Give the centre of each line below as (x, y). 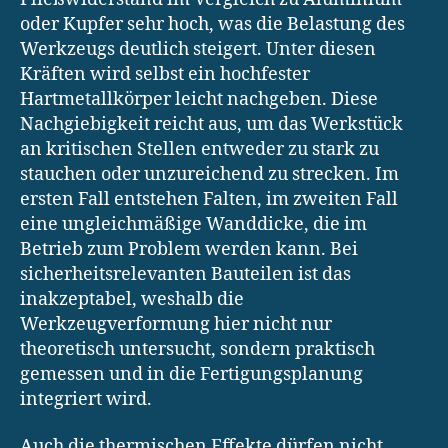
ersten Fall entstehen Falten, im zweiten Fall (209, 199)
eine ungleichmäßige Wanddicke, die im (193, 224)
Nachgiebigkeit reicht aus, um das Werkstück (211, 124)
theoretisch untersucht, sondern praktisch (197, 349)
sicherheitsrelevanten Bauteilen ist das (185, 274)
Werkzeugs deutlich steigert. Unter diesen (198, 49)
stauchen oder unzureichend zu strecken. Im (209, 174)
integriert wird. (86, 399)
